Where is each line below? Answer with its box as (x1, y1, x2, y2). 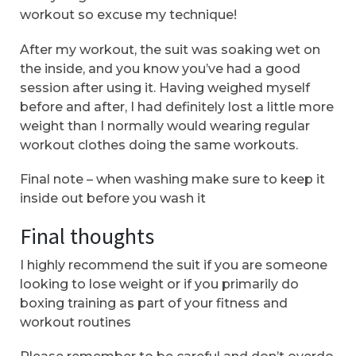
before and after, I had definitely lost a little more (20, 99, 334, 114)
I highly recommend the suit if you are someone (20, 257, 327, 273)
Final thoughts (20, 221, 154, 250)
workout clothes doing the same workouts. (20, 137, 298, 153)
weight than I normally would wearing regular (20, 118, 310, 133)
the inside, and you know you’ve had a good (20, 60, 300, 76)
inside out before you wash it (20, 190, 206, 206)
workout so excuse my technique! (20, 7, 240, 23)
